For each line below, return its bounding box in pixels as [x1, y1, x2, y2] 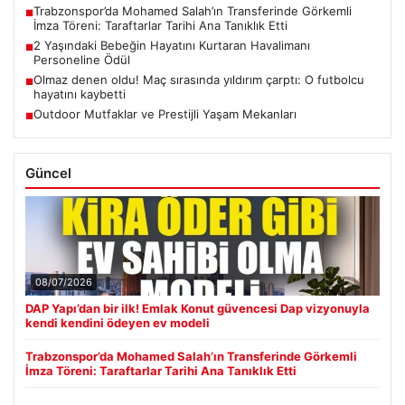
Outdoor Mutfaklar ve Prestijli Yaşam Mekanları [33, 107, 297, 122]
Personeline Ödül [33, 52, 130, 68]
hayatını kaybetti [33, 87, 126, 102]
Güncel [25, 165, 71, 183]
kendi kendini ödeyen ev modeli [25, 316, 210, 331]
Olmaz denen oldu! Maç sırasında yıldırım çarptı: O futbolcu [33, 72, 364, 88]
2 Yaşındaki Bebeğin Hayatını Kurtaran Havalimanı [33, 38, 310, 53]
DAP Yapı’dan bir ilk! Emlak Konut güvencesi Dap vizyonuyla [25, 301, 370, 316]
